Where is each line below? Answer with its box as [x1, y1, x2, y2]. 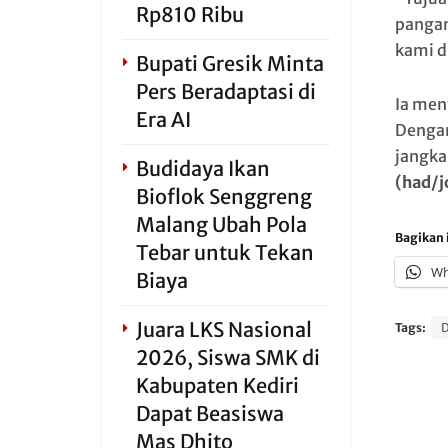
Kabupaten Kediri [136, 373, 299, 398]
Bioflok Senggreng [136, 184, 312, 209]
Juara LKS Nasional [136, 317, 312, 342]
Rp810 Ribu [136, 2, 244, 27]
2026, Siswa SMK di [136, 345, 320, 370]
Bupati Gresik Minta [136, 51, 324, 76]
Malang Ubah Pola [136, 212, 307, 237]
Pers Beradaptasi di [136, 79, 316, 104]
